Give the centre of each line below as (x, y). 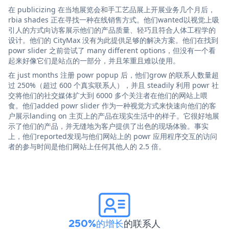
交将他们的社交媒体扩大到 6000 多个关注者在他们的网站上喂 (108, 95)
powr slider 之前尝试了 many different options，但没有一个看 (112, 50)
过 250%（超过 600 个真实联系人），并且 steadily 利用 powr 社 (113, 85)
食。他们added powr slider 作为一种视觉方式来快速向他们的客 (112, 105)
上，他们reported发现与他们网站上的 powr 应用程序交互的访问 (113, 136)
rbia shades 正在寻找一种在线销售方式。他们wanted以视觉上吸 (114, 19)
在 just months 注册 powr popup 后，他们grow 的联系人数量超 (113, 75)
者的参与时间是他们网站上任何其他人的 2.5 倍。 (87, 146)
